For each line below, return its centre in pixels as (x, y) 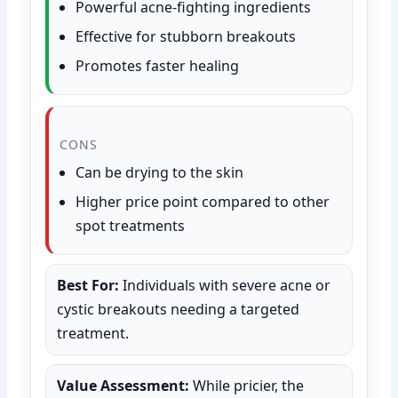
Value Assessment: (123, 385)
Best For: (88, 285)
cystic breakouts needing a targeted (179, 309)
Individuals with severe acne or (225, 285)
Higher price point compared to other (203, 201)
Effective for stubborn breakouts (186, 36)
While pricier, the (247, 385)
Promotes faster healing (158, 65)
